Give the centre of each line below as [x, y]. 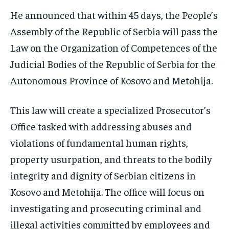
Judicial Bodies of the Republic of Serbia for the [113, 64]
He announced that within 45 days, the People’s [114, 15]
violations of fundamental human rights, [99, 143]
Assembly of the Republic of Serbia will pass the [114, 31]
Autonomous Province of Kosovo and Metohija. [111, 80]
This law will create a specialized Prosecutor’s [110, 110]
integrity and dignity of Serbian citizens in [103, 175]
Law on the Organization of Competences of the [114, 48]
